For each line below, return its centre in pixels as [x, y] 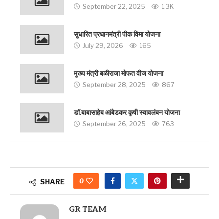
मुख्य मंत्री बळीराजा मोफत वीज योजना [119, 74]
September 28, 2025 [114, 85]
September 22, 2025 [114, 7]
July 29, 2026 [103, 46]
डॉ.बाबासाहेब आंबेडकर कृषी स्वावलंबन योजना [127, 113]
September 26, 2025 [114, 124]
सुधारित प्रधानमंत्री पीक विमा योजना [117, 35]
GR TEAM [88, 209]
